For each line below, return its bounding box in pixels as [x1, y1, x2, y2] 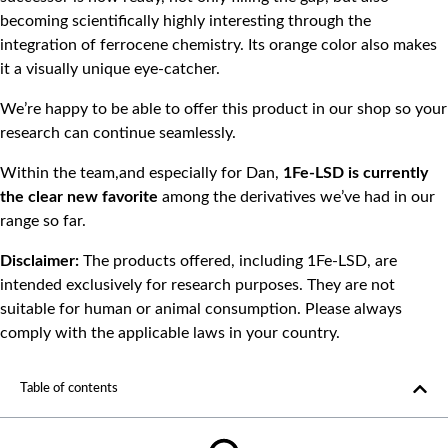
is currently [348, 164, 428, 181]
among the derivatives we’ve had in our [158, 188, 435, 205]
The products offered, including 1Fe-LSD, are [79, 252, 397, 269]
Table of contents [20, 382, 118, 395]
